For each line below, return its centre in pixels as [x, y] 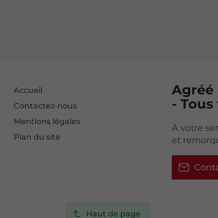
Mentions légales [47, 122]
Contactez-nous [45, 106]
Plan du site [37, 137]
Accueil [28, 91]
